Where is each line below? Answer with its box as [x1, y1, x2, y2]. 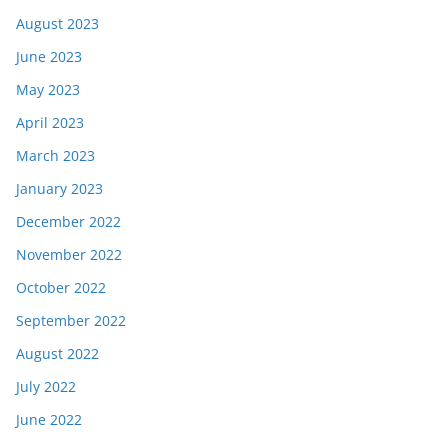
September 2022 [16, 311, 126, 331]
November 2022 [16, 245, 122, 265]
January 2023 [16, 179, 103, 199]
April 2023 [16, 113, 84, 133]
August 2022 [16, 344, 99, 364]
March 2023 [16, 146, 95, 166]
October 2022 [16, 278, 106, 298]
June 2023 [16, 47, 82, 67]
